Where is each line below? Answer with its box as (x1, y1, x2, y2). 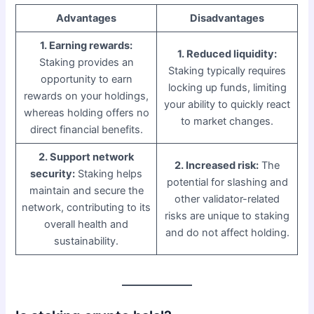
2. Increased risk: (175, 158, 259, 172)
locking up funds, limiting (168, 81, 287, 94)
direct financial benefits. (29, 123, 143, 136)
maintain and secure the (29, 184, 144, 197)
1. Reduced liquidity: (177, 47, 278, 60)
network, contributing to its (22, 200, 151, 214)
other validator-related (175, 192, 280, 205)
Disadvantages (190, 11, 265, 25)
